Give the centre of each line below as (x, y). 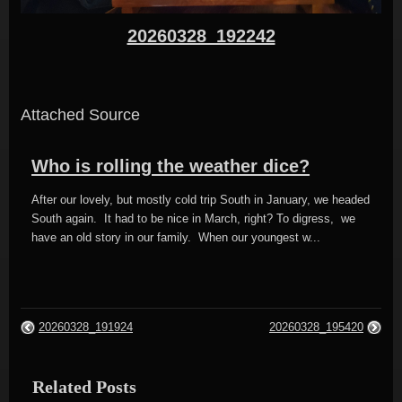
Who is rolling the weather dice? (171, 166)
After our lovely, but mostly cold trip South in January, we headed (201, 200)
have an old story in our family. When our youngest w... (176, 238)
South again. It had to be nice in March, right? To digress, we (194, 219)
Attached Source (80, 115)
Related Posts (84, 387)
